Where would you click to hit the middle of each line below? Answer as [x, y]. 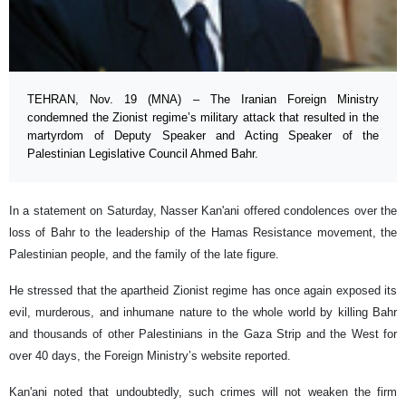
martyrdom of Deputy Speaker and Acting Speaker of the [203, 136]
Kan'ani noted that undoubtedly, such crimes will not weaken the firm [203, 392]
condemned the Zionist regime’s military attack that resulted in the [203, 118]
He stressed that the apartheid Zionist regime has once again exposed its [203, 291]
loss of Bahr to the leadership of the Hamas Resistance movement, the [203, 233]
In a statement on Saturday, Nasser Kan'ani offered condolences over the [203, 211]
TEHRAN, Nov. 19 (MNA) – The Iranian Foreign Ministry [203, 100]
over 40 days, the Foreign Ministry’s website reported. [150, 356]
